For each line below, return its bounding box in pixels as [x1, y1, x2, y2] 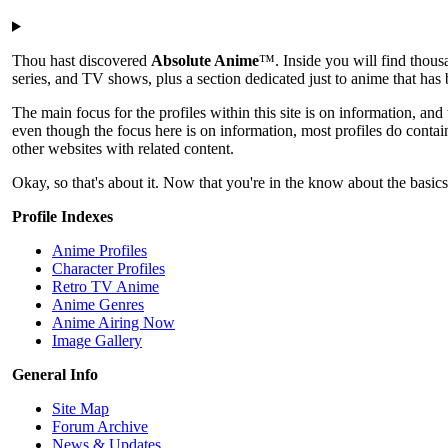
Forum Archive [52, 417, 148, 435]
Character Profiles [52, 259, 165, 277]
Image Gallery [52, 331, 142, 349]
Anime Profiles [52, 241, 147, 259]
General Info [12, 365, 98, 383]
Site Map [52, 399, 109, 417]
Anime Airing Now [52, 313, 175, 331]
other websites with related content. [12, 139, 234, 157]
